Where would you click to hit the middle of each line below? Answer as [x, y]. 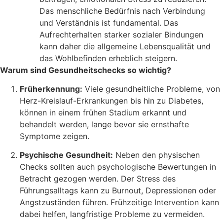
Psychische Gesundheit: [66, 155]
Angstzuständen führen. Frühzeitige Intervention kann [119, 203]
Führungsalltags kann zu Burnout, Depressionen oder [118, 191]
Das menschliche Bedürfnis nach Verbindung [122, 11]
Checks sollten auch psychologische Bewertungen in [118, 167]
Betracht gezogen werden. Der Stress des [98, 179]
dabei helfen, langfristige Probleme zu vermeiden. [112, 214]
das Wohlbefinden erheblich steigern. [108, 58]
